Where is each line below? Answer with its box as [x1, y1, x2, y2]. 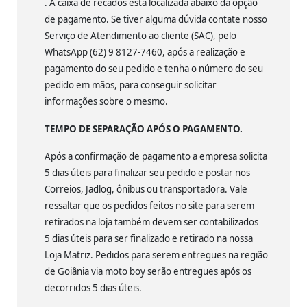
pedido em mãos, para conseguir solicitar [45, 78, 217, 91]
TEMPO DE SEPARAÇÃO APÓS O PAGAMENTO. [45, 122, 243, 135]
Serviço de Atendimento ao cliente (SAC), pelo [45, 29, 236, 42]
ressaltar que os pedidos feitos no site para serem [45, 199, 254, 212]
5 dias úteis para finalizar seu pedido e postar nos [45, 166, 250, 179]
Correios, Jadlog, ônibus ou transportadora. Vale [45, 182, 247, 195]
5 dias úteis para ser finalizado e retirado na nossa [45, 232, 253, 245]
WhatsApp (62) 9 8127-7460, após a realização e [45, 45, 245, 58]
